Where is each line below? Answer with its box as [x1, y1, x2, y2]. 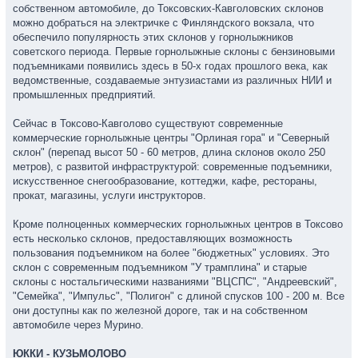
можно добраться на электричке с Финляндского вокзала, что [13, 17, 314, 29]
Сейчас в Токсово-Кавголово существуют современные [13, 117, 283, 129]
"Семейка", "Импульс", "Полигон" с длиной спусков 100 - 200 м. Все [13, 290, 344, 302]
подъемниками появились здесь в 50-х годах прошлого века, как [13, 60, 328, 72]
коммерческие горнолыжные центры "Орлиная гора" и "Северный [13, 132, 329, 144]
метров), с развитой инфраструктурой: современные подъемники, [13, 161, 332, 173]
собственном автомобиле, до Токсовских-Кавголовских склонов [13, 2, 324, 14]
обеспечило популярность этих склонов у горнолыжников [13, 31, 293, 43]
